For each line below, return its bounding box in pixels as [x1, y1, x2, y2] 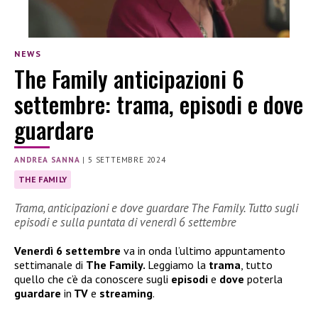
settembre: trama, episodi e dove [14, 87, 303, 121]
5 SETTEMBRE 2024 [88, 154, 166, 165]
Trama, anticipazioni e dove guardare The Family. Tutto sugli [14, 199, 298, 216]
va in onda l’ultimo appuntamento [121, 243, 285, 258]
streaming [99, 285, 153, 300]
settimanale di [14, 257, 86, 272]
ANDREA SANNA [14, 154, 80, 165]
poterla [247, 271, 283, 286]
